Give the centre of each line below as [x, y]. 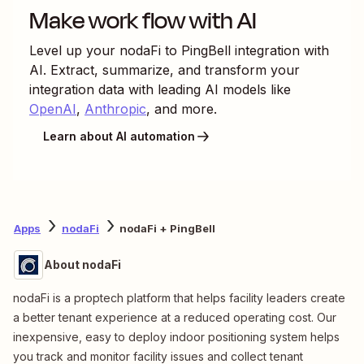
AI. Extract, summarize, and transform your [165, 69]
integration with [280, 50]
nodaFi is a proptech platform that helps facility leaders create [179, 297]
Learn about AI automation [119, 136]
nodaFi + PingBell [167, 229]
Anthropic [115, 108]
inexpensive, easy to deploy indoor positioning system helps [176, 336]
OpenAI [53, 108]
